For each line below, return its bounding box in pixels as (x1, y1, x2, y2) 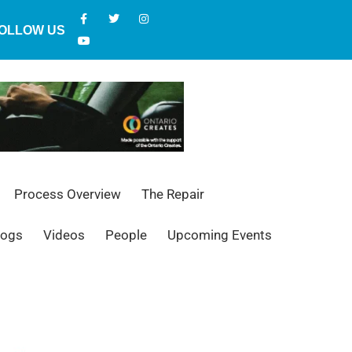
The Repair (141, 186, 204, 203)
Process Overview (13, 186, 121, 203)
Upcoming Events (167, 227, 272, 244)
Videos (42, 227, 85, 244)
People (104, 227, 147, 244)
